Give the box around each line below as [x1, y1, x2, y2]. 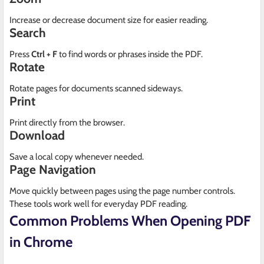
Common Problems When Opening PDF [9, 212, 251, 230]
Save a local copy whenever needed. [9, 151, 144, 163]
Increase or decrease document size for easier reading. [9, 15, 208, 26]
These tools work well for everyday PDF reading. [9, 199, 187, 210]
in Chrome [9, 233, 72, 251]
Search [9, 25, 46, 41]
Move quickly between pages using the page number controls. [9, 186, 235, 197]
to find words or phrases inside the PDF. [57, 49, 203, 60]
